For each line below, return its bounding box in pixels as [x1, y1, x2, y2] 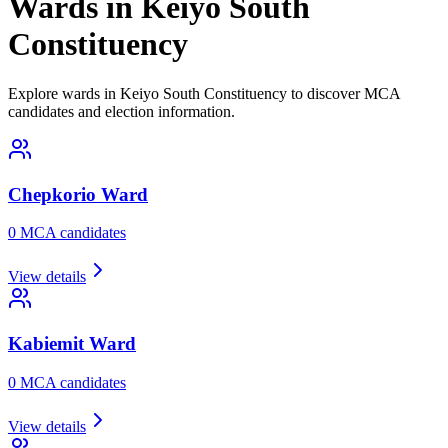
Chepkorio [8, 183, 96, 205]
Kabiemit [8, 333, 84, 355]
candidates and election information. [8, 102, 235, 120]
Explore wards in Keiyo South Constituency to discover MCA [8, 84, 400, 102]
